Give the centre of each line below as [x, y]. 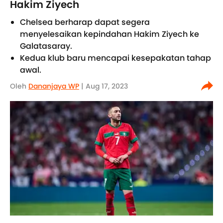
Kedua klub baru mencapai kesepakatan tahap [115, 58]
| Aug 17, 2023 [104, 86]
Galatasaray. [46, 46]
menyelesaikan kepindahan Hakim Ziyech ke [110, 34]
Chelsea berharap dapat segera [85, 22]
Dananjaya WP [54, 86]
